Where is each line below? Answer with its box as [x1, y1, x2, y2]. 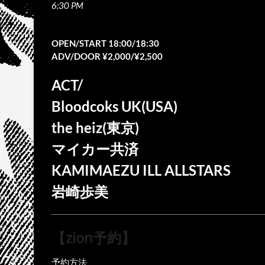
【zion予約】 [51, 227, 135, 247]
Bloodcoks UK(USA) [51, 98, 177, 115]
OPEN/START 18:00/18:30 [51, 38, 159, 49]
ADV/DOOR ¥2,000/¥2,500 [51, 51, 163, 62]
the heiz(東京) [51, 119, 139, 136]
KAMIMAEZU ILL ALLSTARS [51, 161, 231, 179]
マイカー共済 [51, 140, 138, 157]
